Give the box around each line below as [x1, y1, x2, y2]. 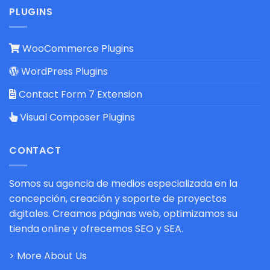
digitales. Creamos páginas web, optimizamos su [9, 206, 237, 221]
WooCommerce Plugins [20, 42, 134, 56]
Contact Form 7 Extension [16, 87, 142, 102]
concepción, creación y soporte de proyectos [9, 191, 227, 206]
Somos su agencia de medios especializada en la [9, 176, 237, 190]
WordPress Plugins [19, 64, 108, 79]
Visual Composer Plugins [17, 110, 135, 125]
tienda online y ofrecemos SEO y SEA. [9, 221, 183, 236]
